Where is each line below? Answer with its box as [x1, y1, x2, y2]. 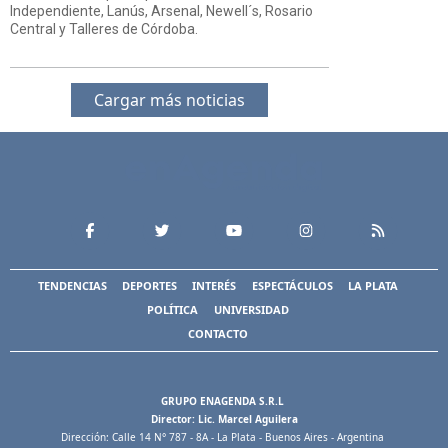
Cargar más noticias [93, 88, 245, 111]
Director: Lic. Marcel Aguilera [150, 411, 298, 426]
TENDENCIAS [37, 278, 107, 294]
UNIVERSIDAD [213, 302, 289, 318]
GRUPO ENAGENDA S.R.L [161, 393, 287, 408]
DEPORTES [122, 278, 178, 294]
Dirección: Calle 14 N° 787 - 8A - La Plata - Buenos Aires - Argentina [61, 429, 387, 444]
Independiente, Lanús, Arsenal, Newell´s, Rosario [10, 2, 313, 19]
